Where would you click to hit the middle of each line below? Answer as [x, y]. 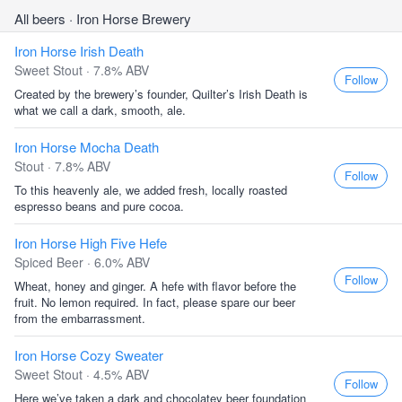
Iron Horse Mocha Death [87, 147]
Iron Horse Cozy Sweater [89, 355]
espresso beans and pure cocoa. [99, 206]
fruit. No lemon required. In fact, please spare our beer [155, 302]
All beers [42, 18]
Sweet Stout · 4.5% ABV [82, 374]
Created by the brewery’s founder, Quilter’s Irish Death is [161, 94]
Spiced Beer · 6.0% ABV [82, 262]
